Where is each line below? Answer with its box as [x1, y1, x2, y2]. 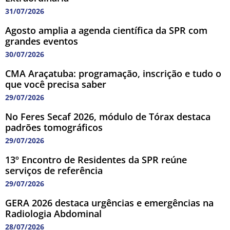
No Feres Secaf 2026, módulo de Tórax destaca [5, 110, 210, 123]
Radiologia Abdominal [5, 207, 102, 220]
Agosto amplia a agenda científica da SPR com [5, 24, 207, 37]
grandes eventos [5, 35, 78, 48]
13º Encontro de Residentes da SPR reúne [5, 154, 187, 166]
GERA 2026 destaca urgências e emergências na [5, 197, 214, 209]
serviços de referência [5, 164, 103, 177]
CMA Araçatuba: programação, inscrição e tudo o [5, 67, 221, 80]
